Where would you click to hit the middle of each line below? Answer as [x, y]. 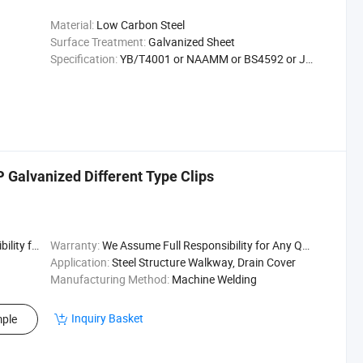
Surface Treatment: [98, 42]
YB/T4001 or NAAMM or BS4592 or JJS [212, 59]
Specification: [83, 59]
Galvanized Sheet [191, 42]
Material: [72, 25]
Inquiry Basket [107, 318]
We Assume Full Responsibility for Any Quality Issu [202, 245]
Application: [79, 262]
